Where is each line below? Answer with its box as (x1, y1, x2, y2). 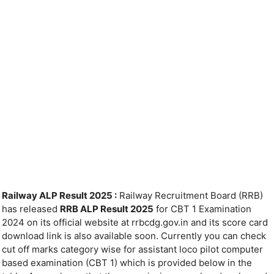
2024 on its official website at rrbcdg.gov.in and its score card (2, 217, 268, 229)
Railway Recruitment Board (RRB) (117, 190, 263, 202)
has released (2, 203, 60, 215)
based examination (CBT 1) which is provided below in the (2, 257, 252, 269)
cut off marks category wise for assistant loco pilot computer (2, 243, 263, 256)
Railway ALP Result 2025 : (2, 190, 117, 202)
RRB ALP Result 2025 (60, 203, 154, 215)
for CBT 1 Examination (154, 203, 251, 215)
